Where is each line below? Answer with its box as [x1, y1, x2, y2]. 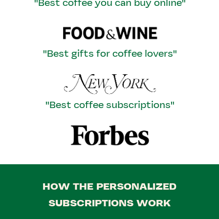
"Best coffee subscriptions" [45, 98, 175, 111]
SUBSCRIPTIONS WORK [48, 195, 171, 210]
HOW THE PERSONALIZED [43, 178, 176, 194]
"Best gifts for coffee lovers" [43, 47, 177, 60]
